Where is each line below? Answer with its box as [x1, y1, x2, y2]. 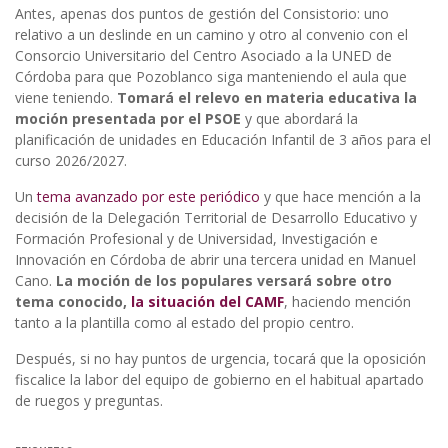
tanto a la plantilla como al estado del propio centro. [15, 312, 358, 332]
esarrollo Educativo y [282, 207, 417, 227]
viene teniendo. [15, 87, 117, 107]
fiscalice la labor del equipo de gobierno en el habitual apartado [15, 369, 424, 389]
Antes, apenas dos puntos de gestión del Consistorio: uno [15, 3, 389, 23]
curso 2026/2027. [15, 150, 131, 170]
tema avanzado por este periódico [33, 186, 264, 206]
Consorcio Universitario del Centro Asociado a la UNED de [15, 45, 392, 65]
